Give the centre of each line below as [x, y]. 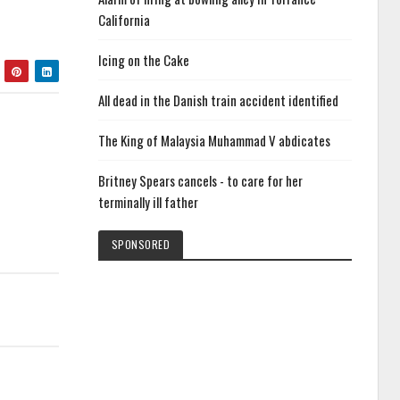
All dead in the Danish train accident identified [218, 100]
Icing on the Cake [143, 60]
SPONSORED [141, 244]
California [124, 20]
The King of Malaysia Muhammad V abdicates [214, 140]
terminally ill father [148, 202]
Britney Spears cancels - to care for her [200, 180]
